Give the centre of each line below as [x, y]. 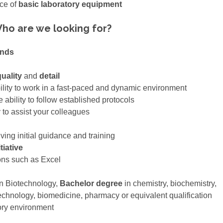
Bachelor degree [92, 184]
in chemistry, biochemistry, [171, 184]
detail [49, 76]
